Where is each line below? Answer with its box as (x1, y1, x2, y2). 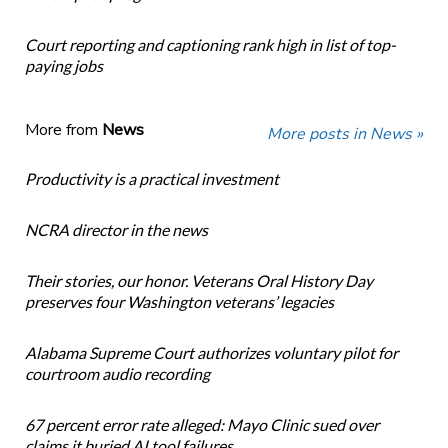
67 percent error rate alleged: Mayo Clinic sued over (24, 415, 379, 435)
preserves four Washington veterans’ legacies (24, 292, 334, 312)
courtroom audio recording (24, 364, 210, 384)
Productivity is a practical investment (24, 169, 279, 189)
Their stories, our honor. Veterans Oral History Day (24, 271, 373, 291)
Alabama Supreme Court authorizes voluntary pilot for (24, 343, 398, 363)
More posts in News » (267, 123, 424, 146)
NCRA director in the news (24, 220, 208, 240)
